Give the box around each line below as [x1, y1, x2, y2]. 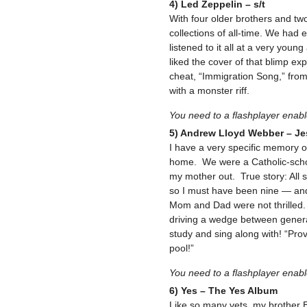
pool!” [169, 243, 194, 254]
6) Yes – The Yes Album [169, 285, 278, 296]
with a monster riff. [169, 85, 249, 96]
